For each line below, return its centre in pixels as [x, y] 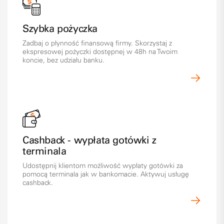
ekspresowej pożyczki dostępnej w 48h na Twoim [100, 52]
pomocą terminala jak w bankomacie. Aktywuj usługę [106, 174]
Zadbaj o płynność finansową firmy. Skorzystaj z [97, 43]
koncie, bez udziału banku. [63, 60]
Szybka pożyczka [60, 28]
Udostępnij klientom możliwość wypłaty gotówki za [103, 166]
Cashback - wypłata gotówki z [89, 140]
